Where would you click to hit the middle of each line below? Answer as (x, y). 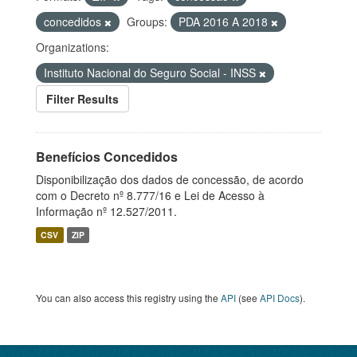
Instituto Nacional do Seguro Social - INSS (151, 73)
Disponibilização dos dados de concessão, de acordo (170, 179)
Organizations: (73, 47)
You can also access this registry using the (128, 298)
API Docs (280, 298)
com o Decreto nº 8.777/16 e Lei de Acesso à (150, 195)
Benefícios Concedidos (107, 157)
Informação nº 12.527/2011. (106, 211)
